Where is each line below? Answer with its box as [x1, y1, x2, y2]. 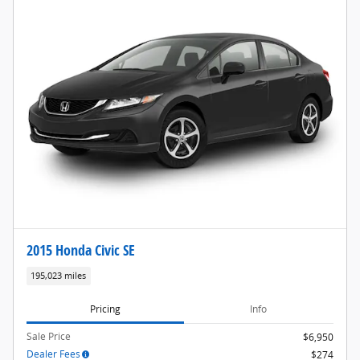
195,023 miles [31, 269, 87, 281]
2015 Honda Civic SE [27, 239, 135, 260]
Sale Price [27, 329, 71, 344]
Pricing [89, 301, 121, 316]
